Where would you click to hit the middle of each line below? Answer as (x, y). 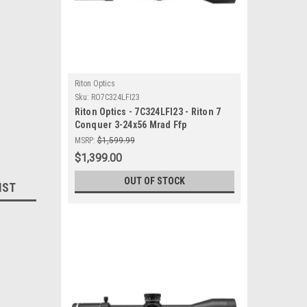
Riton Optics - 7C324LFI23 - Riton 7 (148, 112)
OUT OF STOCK (154, 181)
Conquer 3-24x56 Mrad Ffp (131, 125)
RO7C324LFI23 (115, 97)
